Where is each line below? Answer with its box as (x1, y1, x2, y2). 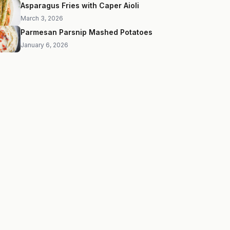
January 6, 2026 (21, 41, 68, 49)
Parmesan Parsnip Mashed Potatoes (21, 27, 152, 36)
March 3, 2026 (21, 14, 63, 22)
